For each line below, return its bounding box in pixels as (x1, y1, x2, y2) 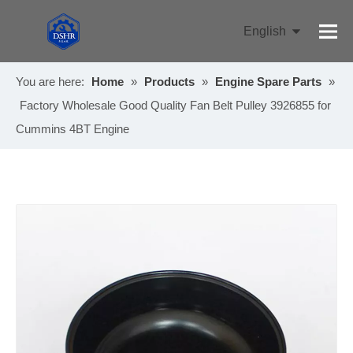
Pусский (243, 48, 290, 61)
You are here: (16, 75, 84, 88)
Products (144, 75, 195, 88)
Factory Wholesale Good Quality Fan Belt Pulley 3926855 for (20, 98, 331, 112)
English (243, 24, 292, 38)
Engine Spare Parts (215, 75, 321, 88)
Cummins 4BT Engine (16, 122, 129, 136)
